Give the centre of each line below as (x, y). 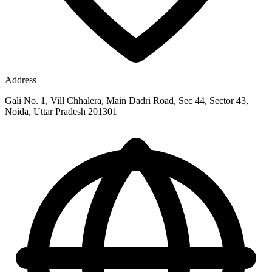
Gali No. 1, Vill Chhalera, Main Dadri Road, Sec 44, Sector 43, (127, 100)
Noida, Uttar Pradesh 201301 (61, 111)
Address (21, 80)
